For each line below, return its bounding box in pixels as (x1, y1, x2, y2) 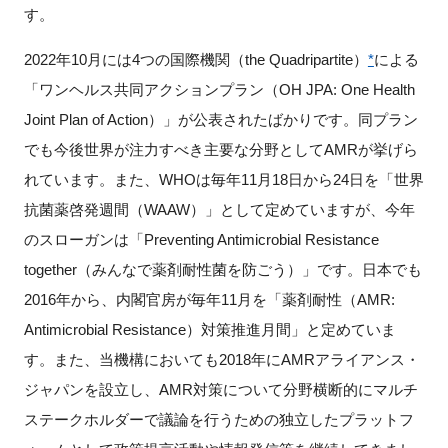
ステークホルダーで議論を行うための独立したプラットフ (23, 411, 414, 429)
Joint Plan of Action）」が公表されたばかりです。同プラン (23, 111, 418, 129)
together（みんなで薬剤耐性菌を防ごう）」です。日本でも (23, 261, 422, 279)
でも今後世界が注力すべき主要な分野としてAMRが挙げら (23, 141, 418, 159)
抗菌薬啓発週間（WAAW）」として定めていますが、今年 (23, 201, 415, 219)
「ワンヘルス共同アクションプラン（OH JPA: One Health (23, 81, 415, 99)
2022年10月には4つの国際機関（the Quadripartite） (23, 51, 368, 69)
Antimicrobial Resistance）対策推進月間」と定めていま (23, 321, 396, 339)
